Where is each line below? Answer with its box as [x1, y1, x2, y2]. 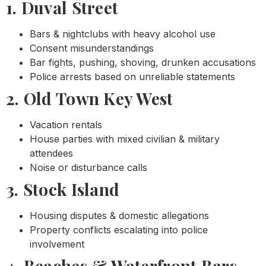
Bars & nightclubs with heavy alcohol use [30, 28, 216, 40]
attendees [30, 147, 73, 160]
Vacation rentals [30, 119, 102, 131]
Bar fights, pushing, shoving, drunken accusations [30, 56, 256, 69]
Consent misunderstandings [30, 42, 154, 55]
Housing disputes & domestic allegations [30, 210, 209, 222]
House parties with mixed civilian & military [30, 133, 220, 145]
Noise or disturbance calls [30, 161, 147, 174]
